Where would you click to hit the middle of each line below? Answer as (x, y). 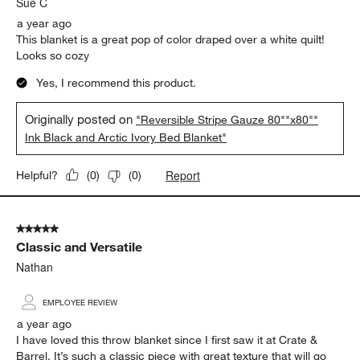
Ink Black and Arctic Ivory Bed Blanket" (126, 137)
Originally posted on (81, 119)
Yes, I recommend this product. (117, 82)
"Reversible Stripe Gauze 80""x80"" (227, 119)
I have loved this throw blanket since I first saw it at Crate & (167, 340)
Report (183, 175)
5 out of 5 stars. (56, 229)
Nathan (35, 266)
